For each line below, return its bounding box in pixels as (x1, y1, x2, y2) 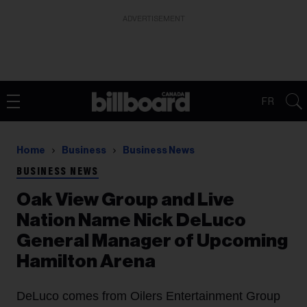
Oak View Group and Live (16, 191, 234, 209)
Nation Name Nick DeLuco (16, 211, 246, 230)
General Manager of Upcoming (16, 232, 288, 250)
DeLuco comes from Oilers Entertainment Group (16, 289, 280, 303)
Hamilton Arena (16, 252, 156, 271)
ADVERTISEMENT (122, 15, 185, 23)
